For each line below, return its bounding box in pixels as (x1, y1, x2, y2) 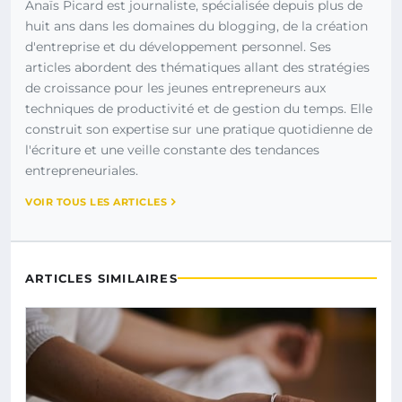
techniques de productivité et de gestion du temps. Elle (25, 100, 372, 117)
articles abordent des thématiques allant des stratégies (25, 58, 370, 75)
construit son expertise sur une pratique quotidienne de (25, 120, 372, 137)
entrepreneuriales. (25, 162, 138, 179)
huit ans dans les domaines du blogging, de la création (25, 17, 368, 34)
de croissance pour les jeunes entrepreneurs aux (25, 79, 326, 96)
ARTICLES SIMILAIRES (25, 270, 178, 285)
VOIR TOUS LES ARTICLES (25, 195, 167, 208)
